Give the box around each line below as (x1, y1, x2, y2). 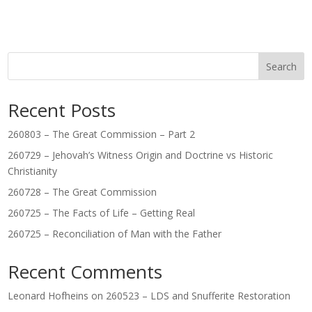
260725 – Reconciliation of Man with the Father (8, 226, 222, 240)
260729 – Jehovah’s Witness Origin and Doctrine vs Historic (8, 148, 274, 162)
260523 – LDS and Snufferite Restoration (106, 288, 291, 302)
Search (266, 59, 297, 73)
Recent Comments (8, 258, 163, 284)
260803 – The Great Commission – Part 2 (8, 127, 196, 141)
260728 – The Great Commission (8, 185, 157, 198)
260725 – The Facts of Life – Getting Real (8, 205, 196, 219)
